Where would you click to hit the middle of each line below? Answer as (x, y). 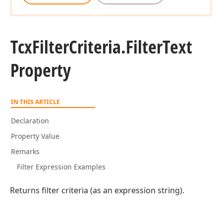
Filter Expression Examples (61, 167)
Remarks (25, 151)
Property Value (35, 136)
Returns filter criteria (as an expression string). (97, 190)
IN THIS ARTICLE (35, 102)
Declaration (30, 121)
